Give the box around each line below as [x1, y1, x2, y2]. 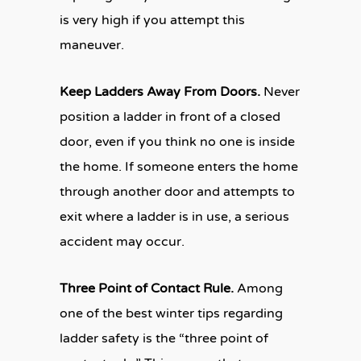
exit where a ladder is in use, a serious [60, 209, 289, 225]
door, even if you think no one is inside [60, 134, 295, 150]
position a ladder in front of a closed [60, 109, 280, 125]
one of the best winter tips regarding [60, 305, 283, 322]
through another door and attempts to [60, 184, 295, 200]
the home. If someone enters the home [60, 159, 298, 175]
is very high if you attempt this [60, 12, 245, 28]
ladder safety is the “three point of [60, 330, 268, 346]
